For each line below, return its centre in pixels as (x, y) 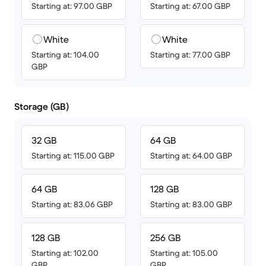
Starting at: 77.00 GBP (190, 55)
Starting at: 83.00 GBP (191, 204)
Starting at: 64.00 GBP (191, 156)
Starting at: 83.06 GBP (72, 204)
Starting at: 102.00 (65, 253)
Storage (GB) (42, 106)
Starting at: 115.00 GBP (73, 156)
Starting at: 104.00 (65, 55)
